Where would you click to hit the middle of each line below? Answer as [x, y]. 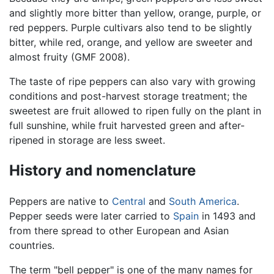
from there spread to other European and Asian [119, 230]
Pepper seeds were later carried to [91, 216]
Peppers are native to [61, 201]
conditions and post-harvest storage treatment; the [128, 96]
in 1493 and [227, 216]
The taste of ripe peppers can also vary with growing [132, 81]
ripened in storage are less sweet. [87, 140]
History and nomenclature [102, 170]
